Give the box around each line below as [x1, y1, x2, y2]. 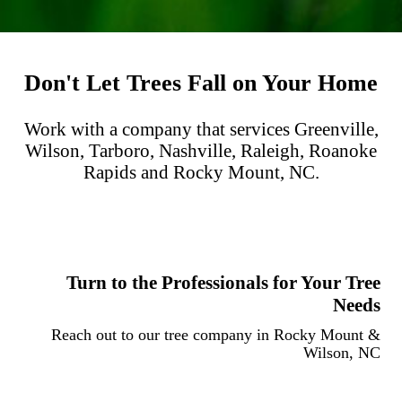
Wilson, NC [303, 343, 380, 362]
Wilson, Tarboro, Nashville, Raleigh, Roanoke [25, 139, 377, 162]
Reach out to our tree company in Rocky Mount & [51, 325, 380, 344]
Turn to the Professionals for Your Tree [66, 271, 380, 293]
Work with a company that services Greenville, [23, 118, 379, 140]
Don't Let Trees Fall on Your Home [24, 69, 378, 96]
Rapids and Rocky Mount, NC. [83, 161, 319, 183]
